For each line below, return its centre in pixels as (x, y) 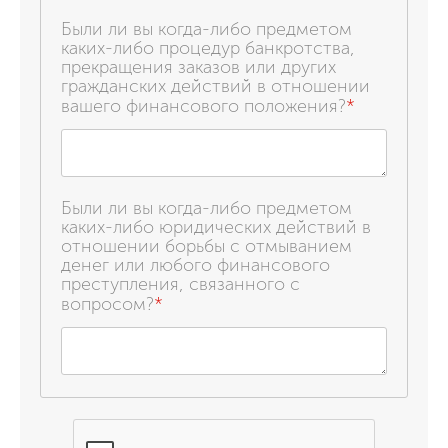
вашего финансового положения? (203, 105)
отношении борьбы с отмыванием (206, 245)
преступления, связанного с (180, 283)
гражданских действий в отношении (215, 85)
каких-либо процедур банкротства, (208, 47)
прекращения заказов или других (198, 66)
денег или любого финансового (195, 264)
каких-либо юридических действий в (216, 226)
